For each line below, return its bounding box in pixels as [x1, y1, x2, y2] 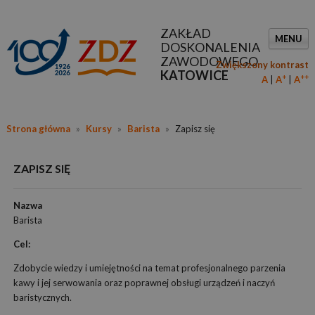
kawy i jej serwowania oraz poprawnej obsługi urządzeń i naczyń [13, 277, 275, 288]
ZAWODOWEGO [160, 53, 258, 69]
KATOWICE [160, 67, 229, 83]
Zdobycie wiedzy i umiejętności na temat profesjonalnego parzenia [13, 262, 285, 274]
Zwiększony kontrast [216, 59, 309, 70]
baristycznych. [13, 292, 72, 303]
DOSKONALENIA [160, 39, 260, 55]
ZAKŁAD [160, 25, 211, 41]
